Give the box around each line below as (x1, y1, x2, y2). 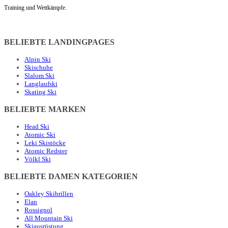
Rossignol (24, 206, 52, 214)
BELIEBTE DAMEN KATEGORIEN (4, 172, 138, 181)
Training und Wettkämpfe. (4, 4, 67, 12)
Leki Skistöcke (24, 139, 66, 147)
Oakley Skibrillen (24, 190, 73, 198)
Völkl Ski (24, 155, 51, 163)
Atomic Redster (24, 147, 67, 155)
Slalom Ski (24, 72, 54, 80)
